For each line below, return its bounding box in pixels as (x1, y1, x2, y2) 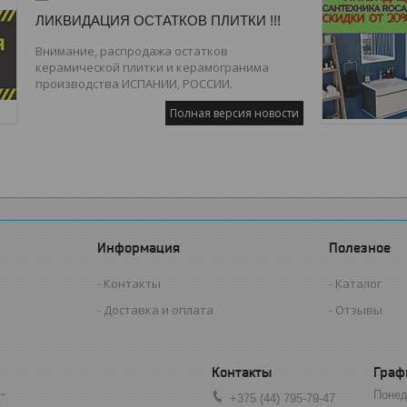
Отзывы (335, 301, 383, 318)
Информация (97, 239, 181, 255)
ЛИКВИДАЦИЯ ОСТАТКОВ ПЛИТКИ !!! (35, 12, 281, 28)
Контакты (104, 274, 162, 292)
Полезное (329, 239, 392, 255)
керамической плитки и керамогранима (35, 58, 269, 75)
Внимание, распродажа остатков (35, 42, 228, 59)
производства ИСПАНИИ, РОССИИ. (35, 74, 233, 92)
